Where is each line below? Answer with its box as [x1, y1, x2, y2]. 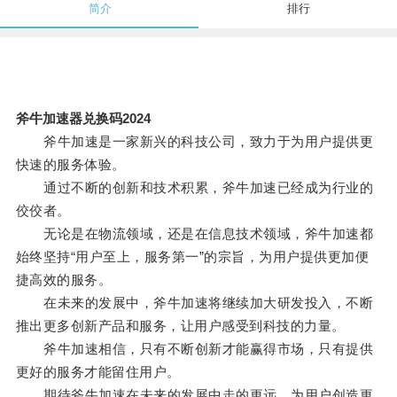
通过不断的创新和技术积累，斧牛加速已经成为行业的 [15, 180, 374, 196]
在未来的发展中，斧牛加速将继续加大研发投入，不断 [15, 295, 374, 311]
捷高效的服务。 [15, 272, 113, 288]
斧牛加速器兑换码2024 [15, 111, 151, 127]
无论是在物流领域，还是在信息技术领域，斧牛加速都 [15, 226, 374, 242]
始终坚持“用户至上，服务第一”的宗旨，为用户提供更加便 [15, 249, 370, 265]
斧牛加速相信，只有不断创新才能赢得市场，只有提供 [15, 341, 374, 357]
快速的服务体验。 [15, 157, 126, 173]
